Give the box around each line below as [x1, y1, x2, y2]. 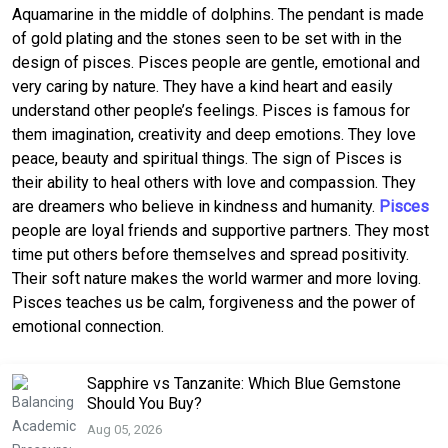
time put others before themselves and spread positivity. [12, 244, 409, 264]
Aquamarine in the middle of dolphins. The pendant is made [12, 4, 424, 24]
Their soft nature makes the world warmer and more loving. [12, 268, 421, 288]
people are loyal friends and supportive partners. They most [12, 220, 429, 240]
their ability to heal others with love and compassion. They [12, 172, 416, 192]
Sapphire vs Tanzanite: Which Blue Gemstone [87, 373, 401, 393]
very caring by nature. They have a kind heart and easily [12, 76, 393, 96]
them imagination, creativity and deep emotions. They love [12, 124, 416, 144]
